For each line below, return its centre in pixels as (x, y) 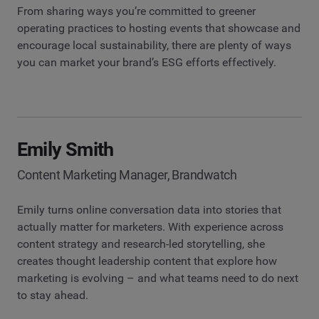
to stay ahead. (53, 295)
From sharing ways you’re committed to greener (136, 11)
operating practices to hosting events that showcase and (159, 28)
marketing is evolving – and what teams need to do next (158, 278)
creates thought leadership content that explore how (147, 261)
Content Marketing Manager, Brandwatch (127, 174)
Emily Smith (66, 149)
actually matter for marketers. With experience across (150, 226)
